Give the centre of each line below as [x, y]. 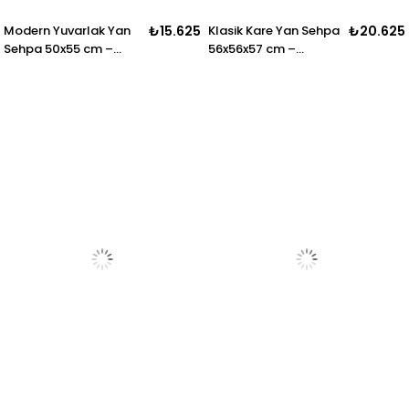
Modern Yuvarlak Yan [68, 30]
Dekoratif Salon [256, 67]
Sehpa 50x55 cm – [59, 48]
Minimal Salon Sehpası [72, 67]
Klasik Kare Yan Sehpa [274, 30]
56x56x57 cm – [252, 48]
